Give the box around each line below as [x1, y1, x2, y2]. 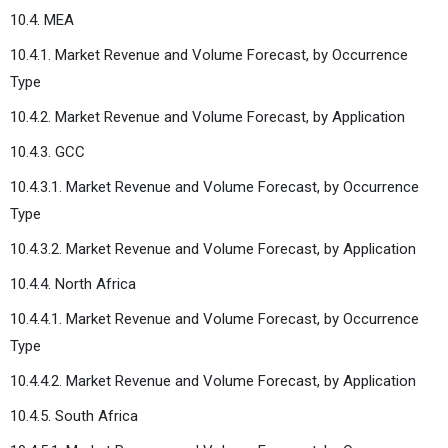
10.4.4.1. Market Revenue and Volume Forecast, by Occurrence [10, 309, 419, 328]
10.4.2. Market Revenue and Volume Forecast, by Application [10, 107, 405, 126]
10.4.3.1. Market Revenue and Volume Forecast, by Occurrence [10, 177, 419, 196]
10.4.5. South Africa [10, 406, 138, 425]
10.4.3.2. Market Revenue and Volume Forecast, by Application [10, 239, 416, 258]
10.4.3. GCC [10, 142, 85, 161]
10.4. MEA [10, 10, 74, 29]
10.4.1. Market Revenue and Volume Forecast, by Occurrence [10, 45, 408, 64]
